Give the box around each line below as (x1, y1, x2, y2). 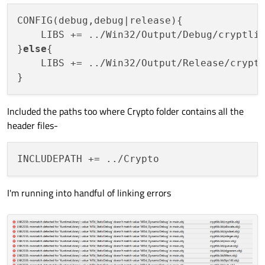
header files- (7, 118, 58, 133)
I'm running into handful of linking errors (7, 186, 171, 201)
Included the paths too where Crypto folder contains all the (7, 104, 244, 119)
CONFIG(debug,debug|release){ (17, 15, 183, 27)
